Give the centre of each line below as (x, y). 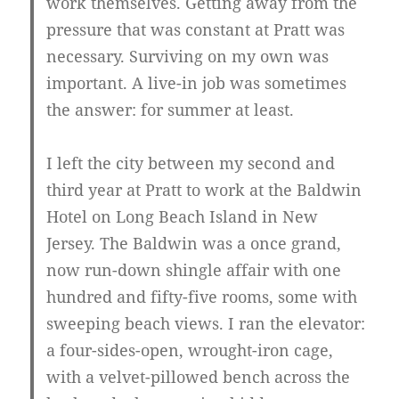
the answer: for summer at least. (171, 110)
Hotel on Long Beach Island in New (183, 217)
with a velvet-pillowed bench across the (199, 377)
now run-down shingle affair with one (194, 270)
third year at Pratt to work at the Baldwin (204, 190)
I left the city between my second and (191, 163)
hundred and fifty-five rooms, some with (202, 297)
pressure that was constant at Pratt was (196, 30)
